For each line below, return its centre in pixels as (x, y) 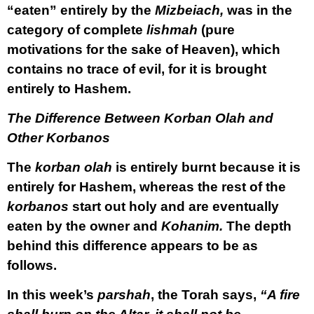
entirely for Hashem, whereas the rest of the (146, 187)
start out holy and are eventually (176, 206)
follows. (32, 265)
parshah (124, 295)
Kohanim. (192, 226)
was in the (258, 10)
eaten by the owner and (84, 226)
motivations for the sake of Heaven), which (144, 49)
